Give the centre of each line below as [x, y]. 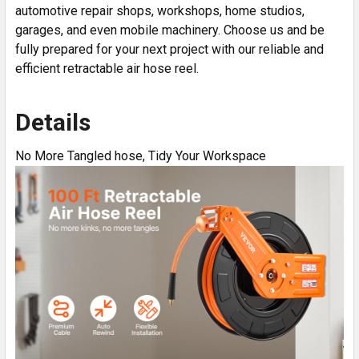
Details [53, 122]
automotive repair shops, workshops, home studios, [160, 10]
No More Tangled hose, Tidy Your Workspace [141, 155]
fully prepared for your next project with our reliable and [169, 49]
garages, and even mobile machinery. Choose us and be [170, 30]
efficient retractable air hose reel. [107, 68]
